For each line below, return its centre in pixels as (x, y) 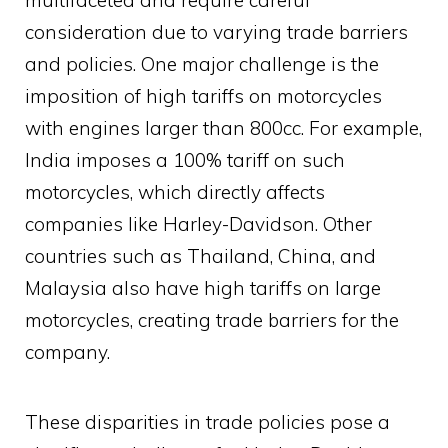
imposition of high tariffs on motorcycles (203, 96)
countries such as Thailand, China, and (200, 256)
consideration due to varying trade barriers (216, 32)
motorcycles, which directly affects (175, 192)
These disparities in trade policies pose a (207, 422)
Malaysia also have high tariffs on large (203, 288)
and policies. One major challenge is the (202, 64)
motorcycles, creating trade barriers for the (212, 320)
